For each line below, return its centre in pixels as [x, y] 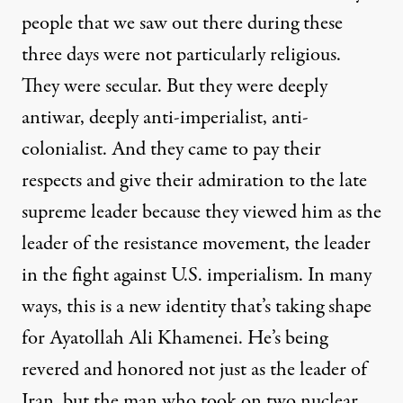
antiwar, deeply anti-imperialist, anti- [165, 117]
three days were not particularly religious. [181, 54]
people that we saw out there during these [182, 23]
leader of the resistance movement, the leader [196, 243]
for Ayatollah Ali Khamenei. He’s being [175, 338]
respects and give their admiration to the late [194, 180]
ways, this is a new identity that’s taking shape [197, 306]
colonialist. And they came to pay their [171, 149]
